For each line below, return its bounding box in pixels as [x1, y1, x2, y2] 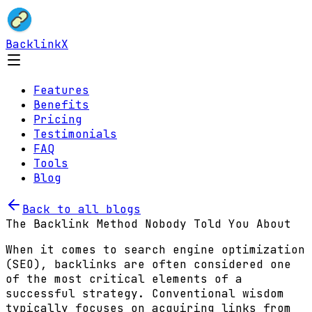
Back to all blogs [22, 202, 141, 217]
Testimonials [33, 127, 117, 141]
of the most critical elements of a [6, 272, 242, 286]
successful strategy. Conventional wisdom [6, 286, 284, 301]
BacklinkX [6, 37, 68, 52]
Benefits [33, 97, 89, 112]
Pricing [33, 112, 82, 127]
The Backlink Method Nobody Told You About [6, 217, 291, 231]
